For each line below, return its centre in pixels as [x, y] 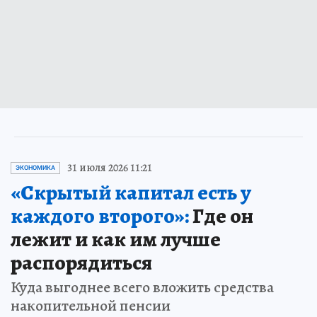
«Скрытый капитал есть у [131, 193]
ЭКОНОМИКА [35, 168]
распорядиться [81, 263]
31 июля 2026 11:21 [110, 168]
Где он [221, 216]
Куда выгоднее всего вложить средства [142, 288]
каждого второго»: [100, 216]
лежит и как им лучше [116, 240]
